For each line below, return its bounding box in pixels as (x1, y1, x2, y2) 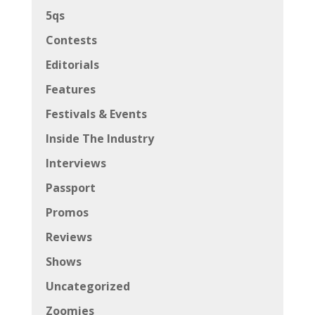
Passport (45, 179, 96, 195)
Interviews (45, 155, 106, 171)
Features (45, 81, 96, 97)
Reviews (45, 229, 92, 245)
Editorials (45, 56, 99, 72)
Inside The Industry (45, 130, 154, 146)
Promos (45, 204, 89, 220)
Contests (45, 32, 97, 48)
